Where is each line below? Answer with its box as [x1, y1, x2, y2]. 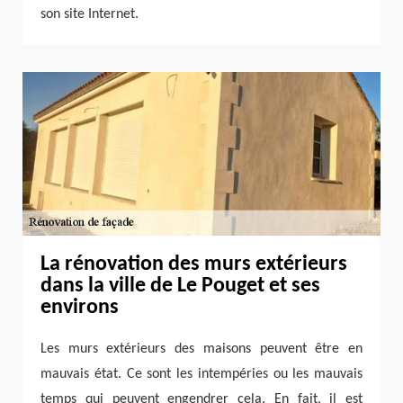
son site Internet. [40, 6, 139, 22]
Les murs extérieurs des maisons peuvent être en [40, 341, 363, 356]
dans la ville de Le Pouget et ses [40, 275, 320, 298]
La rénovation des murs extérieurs [40, 254, 347, 276]
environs [40, 297, 119, 319]
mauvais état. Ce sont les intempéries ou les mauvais [40, 366, 363, 381]
